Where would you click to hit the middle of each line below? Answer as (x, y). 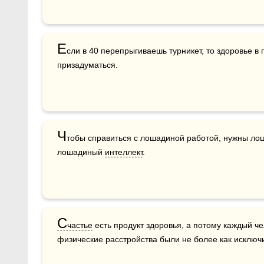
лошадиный (81, 152)
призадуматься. (88, 65)
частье (80, 225)
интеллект (124, 152)
